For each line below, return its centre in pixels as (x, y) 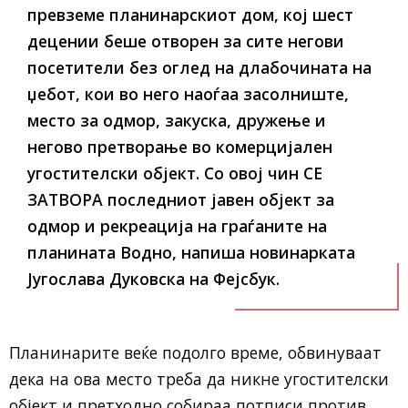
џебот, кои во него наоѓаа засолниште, (188, 94)
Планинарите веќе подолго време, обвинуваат (195, 352)
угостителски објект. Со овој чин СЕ (175, 173)
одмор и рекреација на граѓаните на (177, 226)
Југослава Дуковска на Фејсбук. (153, 279)
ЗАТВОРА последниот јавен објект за (181, 199)
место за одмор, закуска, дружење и (177, 120)
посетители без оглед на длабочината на (199, 67)
